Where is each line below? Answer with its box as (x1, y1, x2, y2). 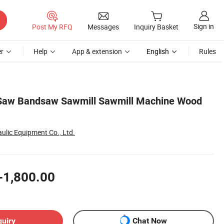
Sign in (193, 21, 214, 31)
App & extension (72, 46, 122, 56)
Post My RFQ (32, 21, 72, 31)
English (146, 46, 169, 56)
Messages (87, 21, 119, 31)
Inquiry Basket (134, 22, 178, 32)
